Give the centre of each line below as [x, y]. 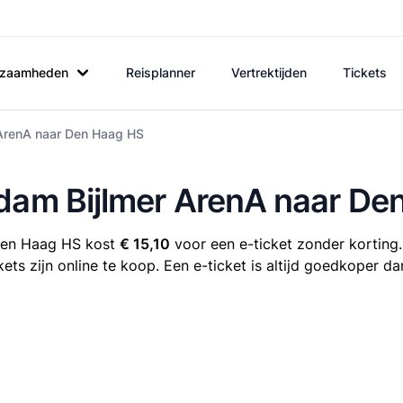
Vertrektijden [269, 72]
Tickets [365, 72]
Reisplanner [161, 72]
